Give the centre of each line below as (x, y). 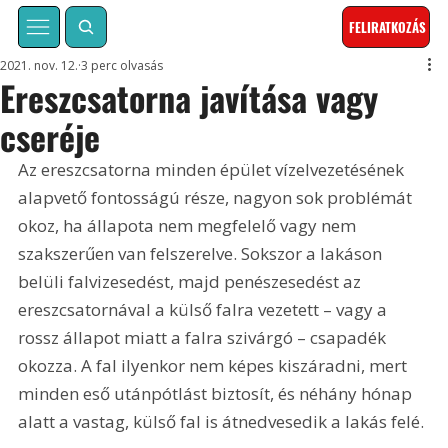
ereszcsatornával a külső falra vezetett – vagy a (205, 310)
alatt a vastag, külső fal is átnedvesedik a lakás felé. (221, 422)
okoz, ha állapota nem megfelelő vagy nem (189, 226)
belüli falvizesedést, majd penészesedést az (192, 282)
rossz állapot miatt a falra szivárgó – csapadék (204, 338)
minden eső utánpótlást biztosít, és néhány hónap (217, 394)
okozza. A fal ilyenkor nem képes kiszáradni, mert (215, 366)
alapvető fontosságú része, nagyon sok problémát (217, 198)
